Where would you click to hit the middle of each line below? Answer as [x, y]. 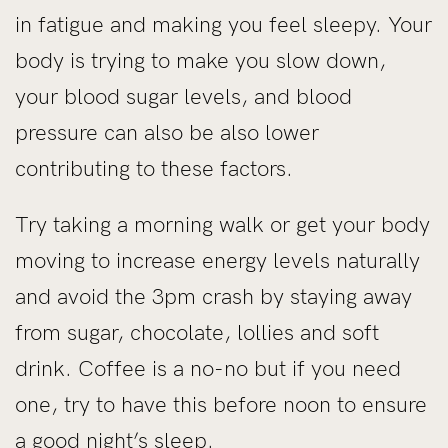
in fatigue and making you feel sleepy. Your [223, 24]
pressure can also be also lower [167, 132]
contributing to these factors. [154, 168]
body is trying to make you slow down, [200, 60]
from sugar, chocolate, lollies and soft [197, 332]
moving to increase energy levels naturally [217, 260]
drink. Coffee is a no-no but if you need [208, 368]
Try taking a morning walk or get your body [222, 224]
